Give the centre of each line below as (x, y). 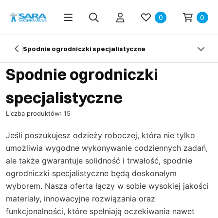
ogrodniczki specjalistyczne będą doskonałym (91, 173)
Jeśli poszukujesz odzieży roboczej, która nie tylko (100, 135)
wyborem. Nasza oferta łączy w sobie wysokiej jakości (107, 186)
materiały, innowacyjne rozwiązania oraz (81, 199)
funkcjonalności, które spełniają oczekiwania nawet (100, 211)
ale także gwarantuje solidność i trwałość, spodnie (99, 161)
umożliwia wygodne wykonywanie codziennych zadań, (107, 148)
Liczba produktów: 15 (38, 113)
